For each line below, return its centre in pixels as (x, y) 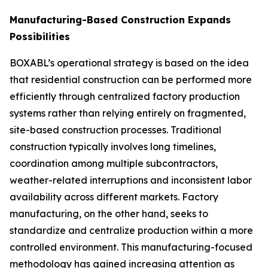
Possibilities (40, 36)
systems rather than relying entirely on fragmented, (128, 113)
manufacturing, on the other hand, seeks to (109, 214)
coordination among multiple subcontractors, (114, 163)
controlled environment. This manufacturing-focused (131, 247)
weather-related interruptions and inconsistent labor (131, 180)
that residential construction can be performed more (131, 80)
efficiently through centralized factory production (125, 96)
